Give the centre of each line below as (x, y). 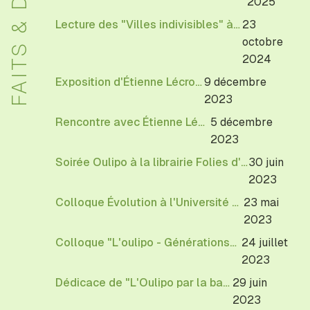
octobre (262, 42)
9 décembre (235, 82)
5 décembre (242, 122)
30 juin (266, 162)
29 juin (250, 283)
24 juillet (264, 243)
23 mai (262, 202)
